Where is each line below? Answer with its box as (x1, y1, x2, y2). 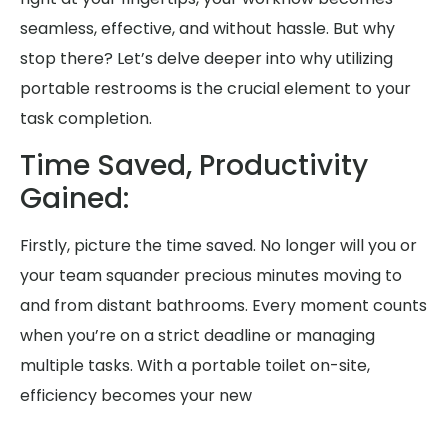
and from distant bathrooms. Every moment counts (20, 293, 427, 317)
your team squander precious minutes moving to (20, 263, 402, 287)
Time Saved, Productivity (20, 145, 368, 185)
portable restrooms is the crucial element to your (20, 77, 411, 101)
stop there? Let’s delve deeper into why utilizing (20, 47, 393, 71)
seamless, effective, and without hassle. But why (20, 17, 395, 41)
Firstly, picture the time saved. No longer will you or (20, 233, 417, 257)
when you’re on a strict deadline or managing (20, 323, 375, 347)
